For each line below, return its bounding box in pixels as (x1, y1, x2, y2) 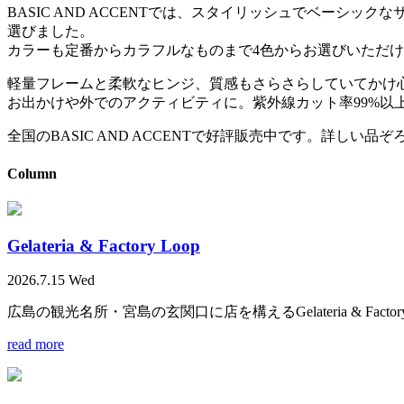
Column (7, 165, 57, 181)
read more (7, 336, 64, 353)
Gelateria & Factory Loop (7, 235, 200, 255)
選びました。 (7, 23, 94, 40)
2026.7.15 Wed (7, 272, 95, 289)
